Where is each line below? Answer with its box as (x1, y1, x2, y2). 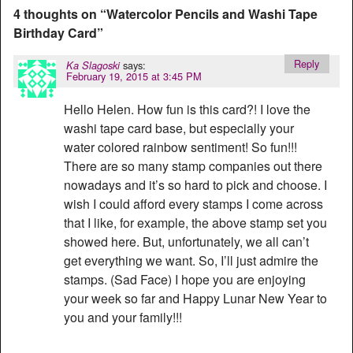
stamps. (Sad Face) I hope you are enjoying (64, 269, 306, 288)
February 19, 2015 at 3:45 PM (66, 69, 203, 84)
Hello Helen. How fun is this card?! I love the (64, 99, 310, 118)
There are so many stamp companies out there (64, 156, 322, 175)
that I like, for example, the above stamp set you (64, 213, 327, 232)
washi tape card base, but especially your (64, 118, 294, 137)
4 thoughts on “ (13, 4, 106, 23)
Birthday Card (13, 23, 97, 42)
